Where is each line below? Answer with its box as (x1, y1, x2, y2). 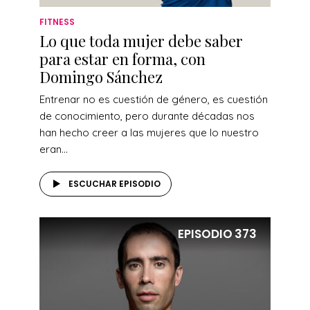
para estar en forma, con (39, 48, 206, 69)
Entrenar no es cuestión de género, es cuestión (39, 92, 268, 106)
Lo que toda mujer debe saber (39, 30, 243, 51)
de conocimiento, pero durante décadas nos (39, 109, 255, 122)
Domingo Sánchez (39, 66, 163, 87)
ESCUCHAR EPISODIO (69, 177, 161, 190)
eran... (39, 142, 68, 156)
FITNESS (39, 15, 75, 28)
